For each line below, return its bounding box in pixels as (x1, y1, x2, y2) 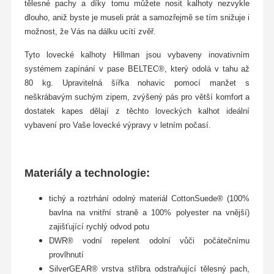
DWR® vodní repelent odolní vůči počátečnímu (48, 235, 250, 245)
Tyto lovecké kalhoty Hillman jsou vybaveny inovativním (24, 50, 250, 60)
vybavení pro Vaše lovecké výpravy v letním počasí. (24, 120, 211, 130)
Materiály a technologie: (24, 167, 150, 180)
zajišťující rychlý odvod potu (48, 221, 149, 231)
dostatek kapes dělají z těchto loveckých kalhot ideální (24, 106, 250, 116)
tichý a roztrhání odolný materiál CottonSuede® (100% (48, 193, 250, 203)
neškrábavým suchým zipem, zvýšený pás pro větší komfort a (24, 92, 250, 102)
